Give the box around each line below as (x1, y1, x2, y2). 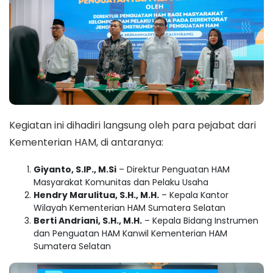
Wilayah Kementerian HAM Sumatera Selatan (34, 201, 225, 214)
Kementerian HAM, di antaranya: (9, 135, 163, 149)
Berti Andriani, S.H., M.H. (34, 214, 142, 227)
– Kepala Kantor (159, 188, 229, 201)
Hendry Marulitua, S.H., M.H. (34, 188, 159, 201)
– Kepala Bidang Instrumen (142, 214, 258, 227)
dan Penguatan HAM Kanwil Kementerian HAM (34, 227, 227, 239)
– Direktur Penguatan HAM (116, 163, 230, 175)
